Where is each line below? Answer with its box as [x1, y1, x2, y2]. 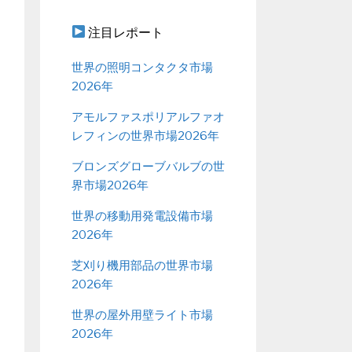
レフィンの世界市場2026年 [71, 128, 219, 143]
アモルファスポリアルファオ [71, 109, 225, 124]
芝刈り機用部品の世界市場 [71, 258, 213, 273]
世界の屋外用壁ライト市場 [71, 307, 213, 322]
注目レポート [86, 24, 164, 40]
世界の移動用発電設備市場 [71, 208, 213, 223]
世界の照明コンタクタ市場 [71, 60, 213, 75]
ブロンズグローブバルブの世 [71, 159, 225, 174]
